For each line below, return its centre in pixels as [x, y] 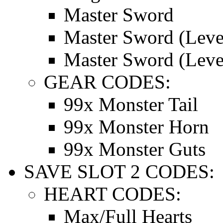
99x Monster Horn [136, 126]
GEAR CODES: [107, 82]
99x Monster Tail [131, 104]
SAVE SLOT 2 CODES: [119, 171]
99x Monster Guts [135, 149]
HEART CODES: [112, 194]
